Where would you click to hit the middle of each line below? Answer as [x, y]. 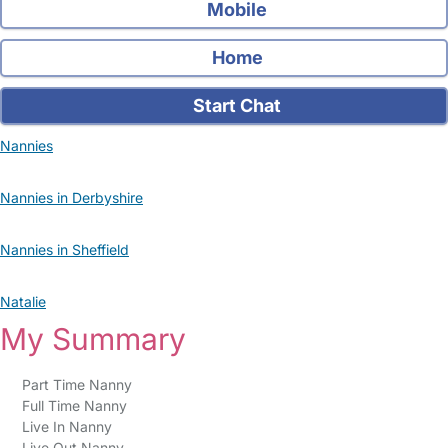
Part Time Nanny [76, 384]
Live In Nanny [66, 426]
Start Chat [235, 105]
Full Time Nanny [74, 405]
